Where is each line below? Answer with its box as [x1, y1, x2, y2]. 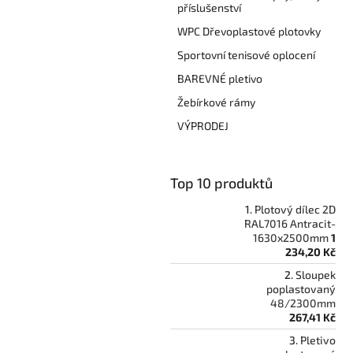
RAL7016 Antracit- [244, 216, 336, 230]
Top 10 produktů [170, 173, 273, 191]
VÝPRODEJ [177, 118, 229, 132]
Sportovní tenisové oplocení [177, 47, 315, 61]
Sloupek [295, 267, 336, 281]
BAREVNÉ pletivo [177, 71, 262, 85]
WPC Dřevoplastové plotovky [177, 24, 321, 38]
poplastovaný [266, 281, 336, 295]
